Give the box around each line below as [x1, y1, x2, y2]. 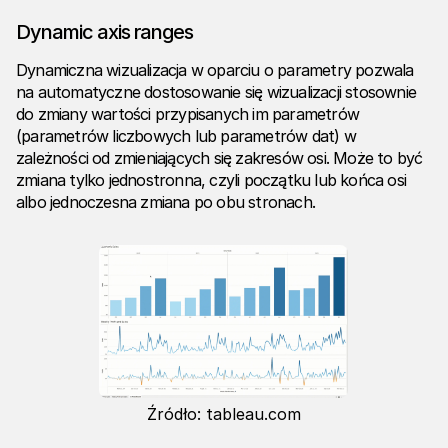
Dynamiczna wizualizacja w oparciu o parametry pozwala [16, 60, 414, 81]
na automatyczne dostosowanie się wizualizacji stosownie [16, 82, 417, 103]
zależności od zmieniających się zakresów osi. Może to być [16, 148, 423, 169]
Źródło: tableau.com [146, 404, 301, 425]
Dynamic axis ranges [16, 20, 193, 45]
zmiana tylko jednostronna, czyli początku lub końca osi [16, 170, 407, 191]
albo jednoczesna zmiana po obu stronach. [16, 192, 315, 213]
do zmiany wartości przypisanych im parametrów [16, 104, 360, 125]
